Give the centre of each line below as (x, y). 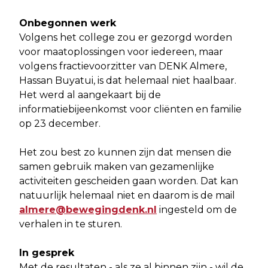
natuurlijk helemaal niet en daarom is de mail (127, 196)
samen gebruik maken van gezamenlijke (117, 167)
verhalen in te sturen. (72, 224)
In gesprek (47, 253)
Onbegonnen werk (68, 23)
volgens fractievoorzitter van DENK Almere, (123, 66)
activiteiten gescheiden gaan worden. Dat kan (129, 181)
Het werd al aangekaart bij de (90, 95)
